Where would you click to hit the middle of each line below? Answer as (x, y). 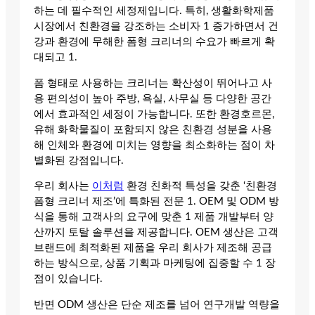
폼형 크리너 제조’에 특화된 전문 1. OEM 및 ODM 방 (156, 202)
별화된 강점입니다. (79, 160)
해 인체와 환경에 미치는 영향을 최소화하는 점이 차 (154, 145)
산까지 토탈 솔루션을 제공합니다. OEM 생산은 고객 (156, 233)
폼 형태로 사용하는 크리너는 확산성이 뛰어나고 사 (153, 83)
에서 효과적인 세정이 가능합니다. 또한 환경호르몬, (154, 114)
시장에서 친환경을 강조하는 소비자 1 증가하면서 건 (156, 27)
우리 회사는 (63, 186)
